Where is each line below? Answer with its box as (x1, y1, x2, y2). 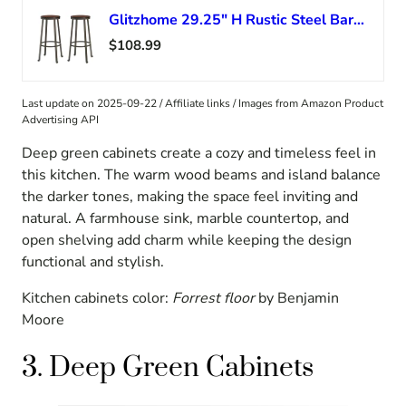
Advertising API (22, 111, 99, 127)
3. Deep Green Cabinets (22, 350, 314, 385)
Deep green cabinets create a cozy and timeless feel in (22, 142, 376, 163)
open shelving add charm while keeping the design (22, 229, 352, 250)
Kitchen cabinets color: (22, 287, 172, 308)
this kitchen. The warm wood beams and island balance (22, 164, 381, 185)
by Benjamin (255, 287, 339, 308)
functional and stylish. (22, 251, 164, 272)
